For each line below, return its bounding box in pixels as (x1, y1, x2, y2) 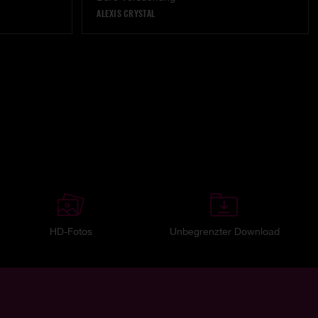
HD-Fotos (50, 225, 93, 237)
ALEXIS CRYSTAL (97, 8, 155, 20)
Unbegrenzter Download (169, 225, 280, 237)
